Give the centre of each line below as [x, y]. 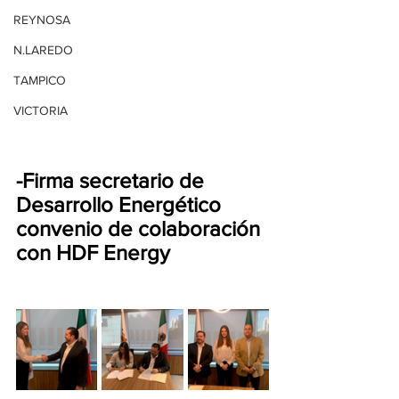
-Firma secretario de [113, 180]
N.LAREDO [43, 50]
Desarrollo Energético [121, 204]
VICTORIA [41, 110]
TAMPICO [40, 80]
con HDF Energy [93, 252]
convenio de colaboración [141, 228]
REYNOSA [42, 20]
